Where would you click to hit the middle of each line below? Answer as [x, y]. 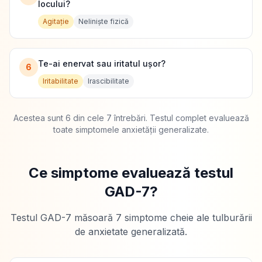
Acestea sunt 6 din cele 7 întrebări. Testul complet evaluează [131, 118]
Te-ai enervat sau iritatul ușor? [102, 63]
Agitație [56, 21]
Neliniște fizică [104, 21]
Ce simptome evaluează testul [131, 173]
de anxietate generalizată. [131, 232]
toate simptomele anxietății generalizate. [131, 130]
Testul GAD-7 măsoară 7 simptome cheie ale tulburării [131, 218]
